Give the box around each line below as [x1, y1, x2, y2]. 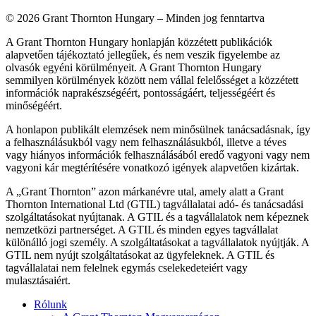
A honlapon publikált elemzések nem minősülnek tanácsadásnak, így [6, 123, 310, 136]
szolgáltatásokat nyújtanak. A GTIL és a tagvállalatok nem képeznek [6, 211, 309, 224]
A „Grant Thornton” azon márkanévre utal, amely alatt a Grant [6, 186, 284, 198]
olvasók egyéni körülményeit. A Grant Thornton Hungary [6, 61, 262, 74]
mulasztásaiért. [6, 274, 71, 287]
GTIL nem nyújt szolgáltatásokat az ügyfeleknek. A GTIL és [6, 249, 274, 262]
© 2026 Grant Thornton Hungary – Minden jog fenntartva [6, 12, 265, 25]
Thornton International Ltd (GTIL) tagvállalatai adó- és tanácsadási [6, 198, 303, 211]
